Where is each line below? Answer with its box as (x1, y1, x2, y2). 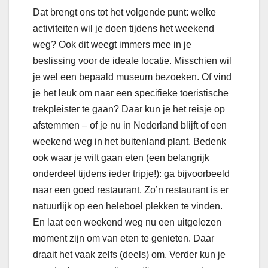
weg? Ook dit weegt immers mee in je (33, 39, 191, 50)
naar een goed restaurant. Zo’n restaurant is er (33, 185, 229, 196)
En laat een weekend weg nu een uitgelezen (33, 217, 221, 228)
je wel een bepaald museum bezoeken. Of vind (33, 72, 232, 83)
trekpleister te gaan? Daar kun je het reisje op (33, 104, 225, 115)
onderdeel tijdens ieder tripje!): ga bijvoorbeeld (33, 169, 230, 179)
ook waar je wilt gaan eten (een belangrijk (33, 153, 209, 163)
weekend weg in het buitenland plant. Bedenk (33, 136, 226, 147)
